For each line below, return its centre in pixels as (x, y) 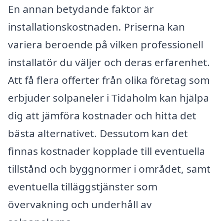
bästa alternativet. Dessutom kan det (98, 133)
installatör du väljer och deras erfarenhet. (109, 62)
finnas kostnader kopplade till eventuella (107, 151)
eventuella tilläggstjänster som (83, 186)
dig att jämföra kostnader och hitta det (102, 115)
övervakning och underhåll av (80, 204)
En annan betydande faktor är (81, 9)
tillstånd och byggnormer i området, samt (109, 168)
